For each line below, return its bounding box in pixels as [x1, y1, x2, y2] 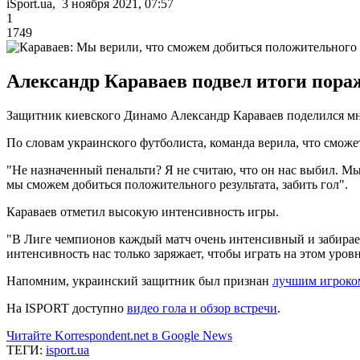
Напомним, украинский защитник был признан [6, 273, 272, 288]
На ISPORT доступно [6, 301, 127, 315]
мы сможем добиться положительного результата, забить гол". [6, 177, 348, 191]
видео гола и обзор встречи [127, 301, 277, 315]
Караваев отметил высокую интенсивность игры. [6, 204, 279, 219]
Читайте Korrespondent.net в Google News [6, 328, 232, 342]
